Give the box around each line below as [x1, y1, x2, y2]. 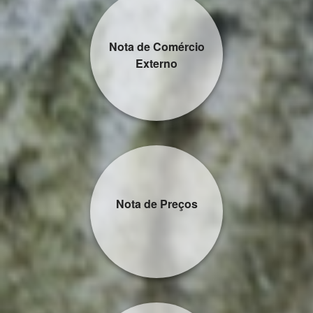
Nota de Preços [115, 196, 198, 212]
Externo [136, 55, 177, 71]
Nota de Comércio [108, 38, 205, 54]
